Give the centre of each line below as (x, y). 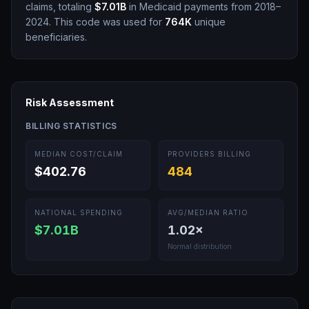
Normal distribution (200, 246)
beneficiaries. (56, 37)
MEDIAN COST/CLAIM (79, 154)
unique (209, 22)
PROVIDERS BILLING (209, 154)
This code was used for (108, 22)
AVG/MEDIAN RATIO (208, 212)
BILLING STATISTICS (71, 126)
